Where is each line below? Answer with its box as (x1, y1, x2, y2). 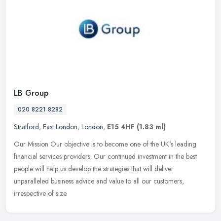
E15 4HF (107, 121, 135, 132)
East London (43, 121, 77, 132)
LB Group (14, 87, 48, 99)
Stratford (14, 121, 39, 132)
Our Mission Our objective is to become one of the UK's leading (14, 139, 196, 149)
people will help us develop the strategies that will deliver (14, 163, 174, 174)
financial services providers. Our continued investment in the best (14, 151, 197, 161)
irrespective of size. (14, 188, 68, 198)
